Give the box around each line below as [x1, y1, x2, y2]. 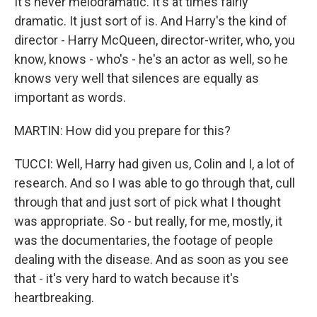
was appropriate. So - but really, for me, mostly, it [14, 214, 282, 229]
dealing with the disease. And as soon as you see [14, 252, 289, 267]
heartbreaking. [14, 290, 94, 305]
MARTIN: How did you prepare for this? [14, 123, 231, 138]
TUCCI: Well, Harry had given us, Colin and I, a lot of [14, 156, 295, 171]
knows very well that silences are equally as [14, 71, 259, 86]
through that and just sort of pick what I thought [14, 195, 281, 209]
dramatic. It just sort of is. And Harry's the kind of [14, 13, 287, 28]
